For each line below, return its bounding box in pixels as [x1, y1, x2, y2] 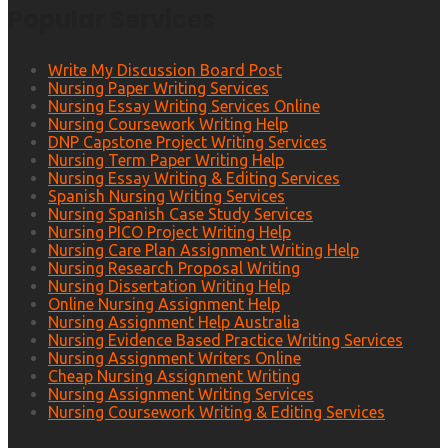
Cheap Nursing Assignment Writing [48, 367, 300, 386]
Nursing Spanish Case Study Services [48, 205, 313, 224]
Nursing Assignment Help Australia [48, 313, 300, 332]
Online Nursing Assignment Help [48, 295, 280, 314]
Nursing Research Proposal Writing [48, 259, 300, 278]
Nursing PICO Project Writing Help [48, 223, 291, 242]
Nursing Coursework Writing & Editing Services [48, 403, 385, 422]
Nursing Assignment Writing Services [48, 385, 314, 404]
